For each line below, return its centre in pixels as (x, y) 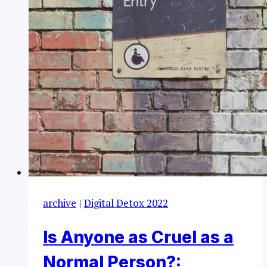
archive (60, 203)
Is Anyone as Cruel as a (138, 237)
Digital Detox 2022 (126, 203)
